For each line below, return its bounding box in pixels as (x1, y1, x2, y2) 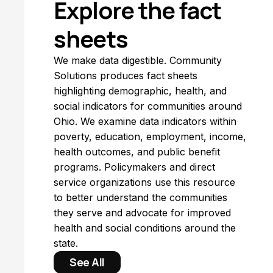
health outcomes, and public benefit (54, 146, 220, 158)
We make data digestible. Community (54, 54, 222, 66)
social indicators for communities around (54, 100, 242, 112)
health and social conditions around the (54, 222, 236, 234)
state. (54, 237, 78, 249)
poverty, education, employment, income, (54, 130, 246, 143)
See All (69, 255, 105, 269)
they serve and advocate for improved (54, 207, 231, 219)
